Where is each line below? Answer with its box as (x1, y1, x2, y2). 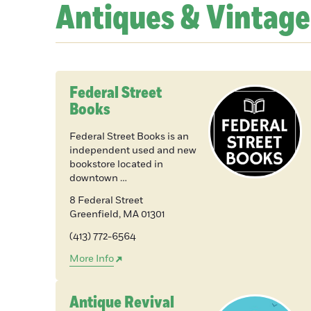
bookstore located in (69, 158, 163, 171)
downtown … (69, 171, 127, 185)
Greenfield (69, 208, 119, 221)
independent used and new (69, 144, 196, 158)
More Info (69, 252, 114, 266)
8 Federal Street (69, 194, 143, 208)
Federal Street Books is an (69, 130, 189, 144)
